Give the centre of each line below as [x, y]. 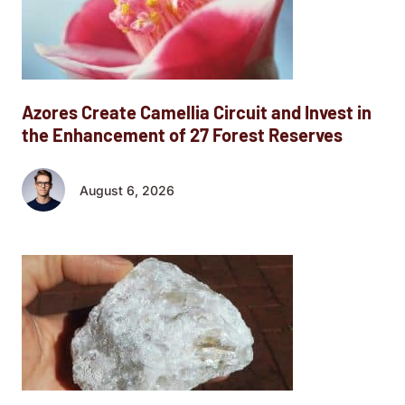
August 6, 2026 [127, 190]
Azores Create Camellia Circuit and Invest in [197, 112]
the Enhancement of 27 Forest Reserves [182, 135]
